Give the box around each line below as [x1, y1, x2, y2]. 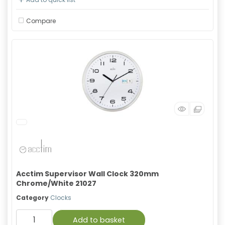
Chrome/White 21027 [16, 178, 96, 188]
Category [16, 193, 49, 202]
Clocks [50, 193, 71, 202]
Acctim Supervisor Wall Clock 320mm [16, 169, 159, 179]
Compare [26, 16, 56, 25]
